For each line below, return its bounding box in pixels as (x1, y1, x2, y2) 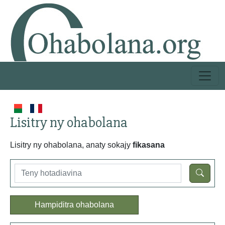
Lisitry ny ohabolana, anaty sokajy (10, 141, 133, 149)
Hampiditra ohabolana (35, 200, 114, 209)
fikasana (133, 141, 165, 149)
